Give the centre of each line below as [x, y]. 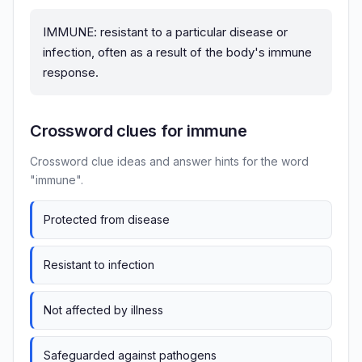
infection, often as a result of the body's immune [177, 53]
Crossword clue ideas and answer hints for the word [169, 162]
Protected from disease [107, 220]
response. [71, 73]
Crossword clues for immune [139, 131]
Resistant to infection [99, 265]
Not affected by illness [103, 310]
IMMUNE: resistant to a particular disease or [165, 32]
